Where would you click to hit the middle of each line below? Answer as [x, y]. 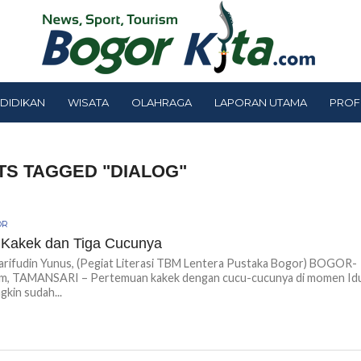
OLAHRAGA [162, 102]
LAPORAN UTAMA [261, 102]
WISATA [88, 102]
